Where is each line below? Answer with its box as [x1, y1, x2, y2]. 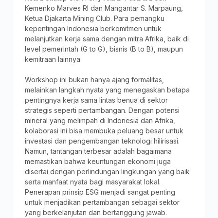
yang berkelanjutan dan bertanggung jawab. [24, 208, 167, 217]
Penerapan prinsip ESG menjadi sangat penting [24, 187, 175, 196]
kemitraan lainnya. [24, 54, 82, 63]
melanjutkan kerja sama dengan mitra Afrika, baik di [24, 34, 189, 43]
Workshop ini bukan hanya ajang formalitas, [24, 75, 164, 84]
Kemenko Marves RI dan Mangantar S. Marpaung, [24, 3, 183, 12]
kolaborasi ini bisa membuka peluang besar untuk [24, 126, 183, 135]
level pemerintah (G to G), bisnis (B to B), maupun [24, 44, 183, 53]
